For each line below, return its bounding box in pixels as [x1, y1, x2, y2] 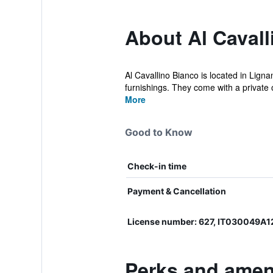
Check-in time [127, 161, 186, 171]
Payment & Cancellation [127, 186, 226, 196]
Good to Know [124, 126, 193, 138]
